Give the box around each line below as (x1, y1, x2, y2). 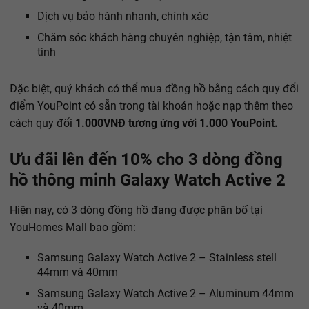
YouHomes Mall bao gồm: (10, 220, 136, 234)
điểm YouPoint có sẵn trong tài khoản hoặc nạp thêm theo (10, 99, 293, 113)
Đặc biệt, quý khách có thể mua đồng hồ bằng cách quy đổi (10, 82, 299, 96)
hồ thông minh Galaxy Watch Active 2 (10, 170, 286, 190)
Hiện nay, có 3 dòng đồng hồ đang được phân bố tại (10, 203, 263, 217)
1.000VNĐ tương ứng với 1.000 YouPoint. (75, 117, 278, 130)
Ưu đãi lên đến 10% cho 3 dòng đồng (10, 149, 283, 169)
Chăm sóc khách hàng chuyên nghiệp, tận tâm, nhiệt (37, 31, 292, 45)
